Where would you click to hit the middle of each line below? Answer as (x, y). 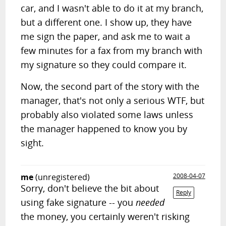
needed (150, 202)
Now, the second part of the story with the (110, 86)
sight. (33, 143)
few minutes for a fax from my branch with (112, 50)
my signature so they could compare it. (104, 65)
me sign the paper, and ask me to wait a (106, 36)
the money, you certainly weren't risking (105, 216)
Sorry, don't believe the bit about (90, 188)
